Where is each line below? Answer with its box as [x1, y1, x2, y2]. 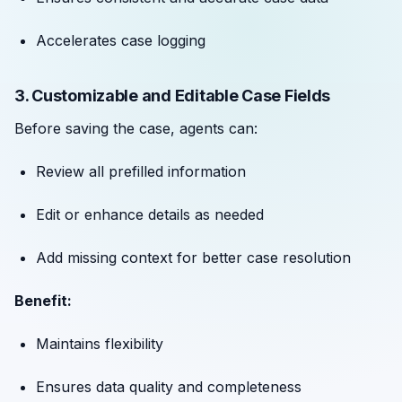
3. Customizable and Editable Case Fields [14, 86, 331, 106]
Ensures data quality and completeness [36, 378, 301, 397]
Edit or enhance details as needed [36, 205, 264, 224]
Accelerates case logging [36, 31, 205, 50]
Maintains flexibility [36, 335, 163, 354]
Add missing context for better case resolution [36, 249, 351, 267]
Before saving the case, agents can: [14, 119, 258, 138]
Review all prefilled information [36, 162, 246, 181]
